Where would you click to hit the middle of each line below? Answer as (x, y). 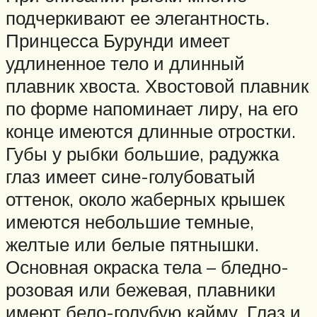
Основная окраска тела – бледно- (147, 267)
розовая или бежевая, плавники (141, 290)
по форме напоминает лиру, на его (152, 109)
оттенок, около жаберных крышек (145, 199)
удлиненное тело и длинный (125, 63)
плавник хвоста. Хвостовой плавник (157, 86)
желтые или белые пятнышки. (132, 244)
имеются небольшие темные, (130, 222)
